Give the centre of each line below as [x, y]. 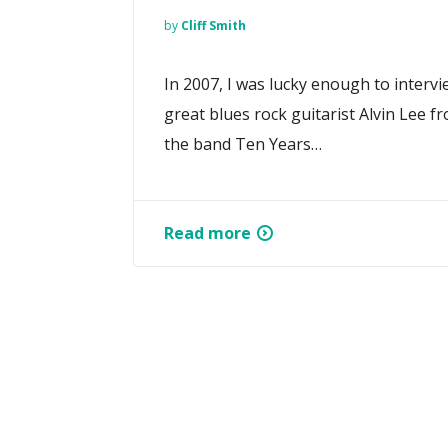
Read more [207, 232]
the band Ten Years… [243, 143]
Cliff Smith [213, 25]
